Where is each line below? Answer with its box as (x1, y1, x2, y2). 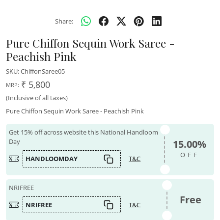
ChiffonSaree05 (21, 67, 65, 76)
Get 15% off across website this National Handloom (9, 128, 159, 137)
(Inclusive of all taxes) (6, 93, 68, 103)
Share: (55, 16, 73, 26)
